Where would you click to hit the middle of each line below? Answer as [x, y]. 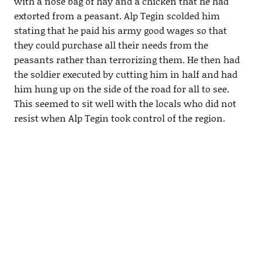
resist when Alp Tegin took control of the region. [119, 118]
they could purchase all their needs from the [111, 45]
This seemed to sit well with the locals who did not [125, 104]
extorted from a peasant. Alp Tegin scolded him [117, 16]
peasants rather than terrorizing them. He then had [127, 60]
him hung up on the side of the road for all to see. [121, 89]
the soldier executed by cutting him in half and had [125, 74]
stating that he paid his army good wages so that [120, 30]
